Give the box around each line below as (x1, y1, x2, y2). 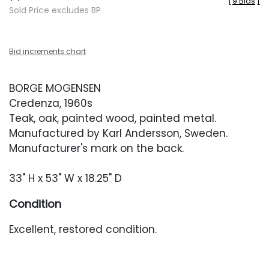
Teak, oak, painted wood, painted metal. (9, 111, 216, 125)
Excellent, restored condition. (9, 222, 157, 237)
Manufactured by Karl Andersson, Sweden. (9, 126, 228, 141)
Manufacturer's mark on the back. (9, 141, 184, 156)
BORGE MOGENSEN (9, 81, 101, 95)
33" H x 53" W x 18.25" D (9, 171, 122, 186)
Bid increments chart (9, 46, 86, 56)
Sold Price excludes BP (9, 4, 101, 16)
